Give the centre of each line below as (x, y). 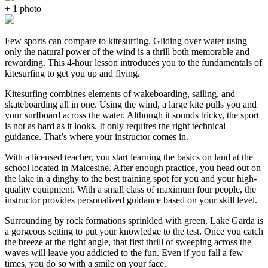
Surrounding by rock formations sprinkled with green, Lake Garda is (134, 221)
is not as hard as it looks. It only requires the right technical (115, 126)
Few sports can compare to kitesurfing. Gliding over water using (126, 41)
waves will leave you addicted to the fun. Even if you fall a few (124, 253)
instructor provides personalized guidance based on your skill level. (131, 200)
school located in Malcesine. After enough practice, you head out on (133, 168)
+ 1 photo (23, 9)
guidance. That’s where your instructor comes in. (98, 137)
